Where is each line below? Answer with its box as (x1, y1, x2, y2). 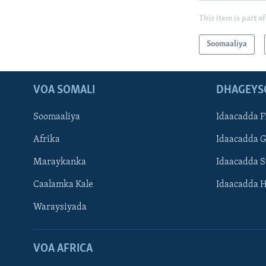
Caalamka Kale (33, 180, 93, 190)
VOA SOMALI (33, 84, 95, 97)
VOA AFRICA (33, 243, 93, 255)
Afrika (33, 135, 60, 145)
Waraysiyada (33, 202, 87, 213)
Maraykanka (33, 157, 86, 167)
